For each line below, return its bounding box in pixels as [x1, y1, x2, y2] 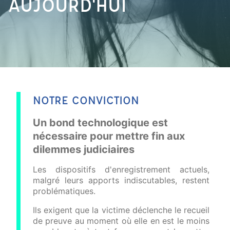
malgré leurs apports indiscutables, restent [33, 175, 209, 185]
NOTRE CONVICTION [33, 92, 139, 107]
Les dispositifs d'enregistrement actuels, [33, 164, 209, 175]
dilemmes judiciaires [33, 143, 135, 156]
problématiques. [33, 186, 95, 196]
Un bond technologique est [33, 117, 168, 129]
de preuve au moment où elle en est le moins [33, 216, 209, 226]
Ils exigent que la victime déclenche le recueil [33, 205, 209, 215]
